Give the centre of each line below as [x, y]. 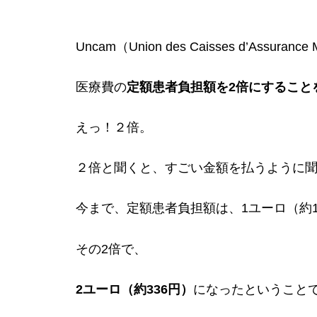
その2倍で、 [111, 249]
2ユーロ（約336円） [134, 289]
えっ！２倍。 [114, 127]
